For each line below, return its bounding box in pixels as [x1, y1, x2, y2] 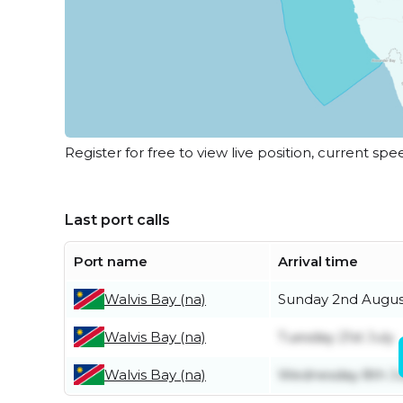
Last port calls [65, 210, 170, 228]
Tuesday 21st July [278, 327, 394, 345]
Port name [74, 252, 148, 270]
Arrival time [278, 252, 358, 270]
